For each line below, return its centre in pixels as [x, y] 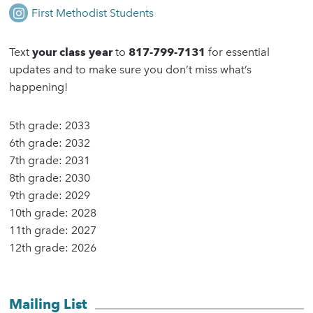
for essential [239, 52]
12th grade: [39, 248]
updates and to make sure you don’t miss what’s [131, 70]
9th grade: [36, 196]
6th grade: [36, 143]
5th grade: [36, 126]
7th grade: [36, 161]
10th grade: [39, 213]
